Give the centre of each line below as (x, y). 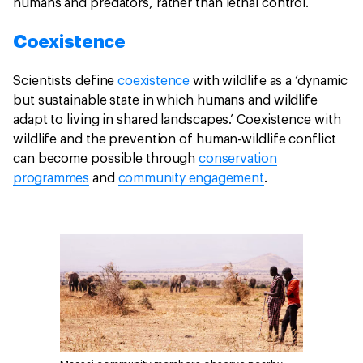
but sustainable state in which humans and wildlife (165, 100)
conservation (238, 159)
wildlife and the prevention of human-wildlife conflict (175, 139)
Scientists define (66, 81)
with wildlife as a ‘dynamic (269, 81)
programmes (51, 178)
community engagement (191, 178)
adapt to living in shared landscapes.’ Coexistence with (177, 120)
